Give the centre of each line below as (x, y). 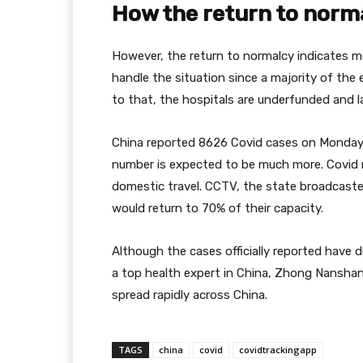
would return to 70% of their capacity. (218, 208)
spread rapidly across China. (190, 295)
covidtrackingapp (278, 350)
